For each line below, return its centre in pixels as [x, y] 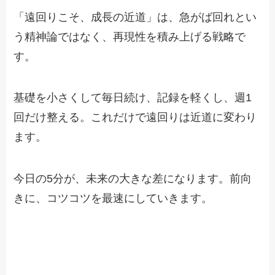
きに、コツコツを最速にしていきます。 [113, 199]
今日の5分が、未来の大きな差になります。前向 [133, 179]
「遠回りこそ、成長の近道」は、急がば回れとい [135, 17]
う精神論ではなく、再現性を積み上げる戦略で [130, 37]
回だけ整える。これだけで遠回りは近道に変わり [135, 118]
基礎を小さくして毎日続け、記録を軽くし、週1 [133, 98]
